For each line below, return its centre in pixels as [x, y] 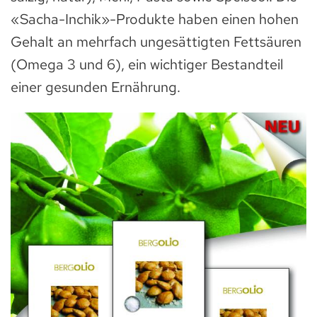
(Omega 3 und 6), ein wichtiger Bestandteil [147, 64]
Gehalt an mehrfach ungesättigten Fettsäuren [156, 41]
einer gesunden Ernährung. [96, 87]
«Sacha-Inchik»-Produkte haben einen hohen [155, 19]
